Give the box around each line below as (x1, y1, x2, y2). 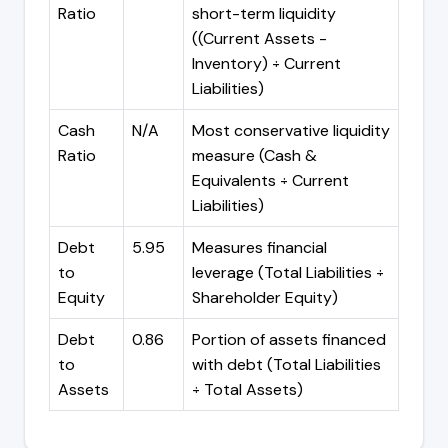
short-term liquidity (192, 2, 336, 24)
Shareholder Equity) (192, 286, 338, 308)
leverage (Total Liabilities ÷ (192, 261, 384, 283)
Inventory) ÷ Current (192, 52, 341, 74)
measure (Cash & (192, 144, 317, 166)
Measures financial (192, 236, 327, 258)
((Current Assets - (192, 27, 327, 49)
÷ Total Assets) (192, 378, 303, 400)
